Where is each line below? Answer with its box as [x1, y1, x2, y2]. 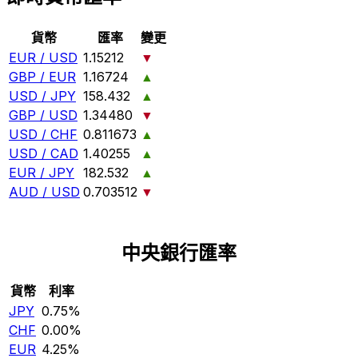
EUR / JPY [9, 165, 74, 181]
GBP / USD [9, 107, 78, 124]
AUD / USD [9, 184, 80, 201]
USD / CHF [9, 126, 78, 143]
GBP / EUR [9, 69, 76, 86]
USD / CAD [9, 145, 78, 162]
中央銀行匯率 [121, 241, 237, 265]
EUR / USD [9, 50, 78, 66]
